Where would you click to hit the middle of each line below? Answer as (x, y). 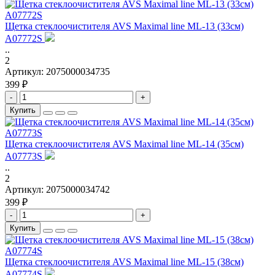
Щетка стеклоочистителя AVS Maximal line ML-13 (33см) (124, 26)
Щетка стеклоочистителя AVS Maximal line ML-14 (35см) (124, 144)
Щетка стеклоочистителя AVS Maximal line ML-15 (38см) (124, 262)
